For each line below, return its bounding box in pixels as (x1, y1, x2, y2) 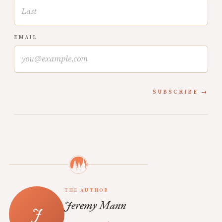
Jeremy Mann (64, 199, 126, 212)
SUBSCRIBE (153, 89, 198, 96)
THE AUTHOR (64, 187, 109, 193)
